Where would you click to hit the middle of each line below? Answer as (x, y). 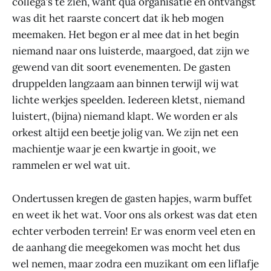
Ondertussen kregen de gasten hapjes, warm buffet (132, 198)
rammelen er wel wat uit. (71, 165)
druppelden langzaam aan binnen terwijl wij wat (126, 84)
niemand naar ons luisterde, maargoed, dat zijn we (131, 51)
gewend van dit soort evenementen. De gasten (121, 67)
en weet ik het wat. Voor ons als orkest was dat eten (135, 214)
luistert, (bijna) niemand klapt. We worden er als (125, 116)
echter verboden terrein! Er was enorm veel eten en (134, 231)
